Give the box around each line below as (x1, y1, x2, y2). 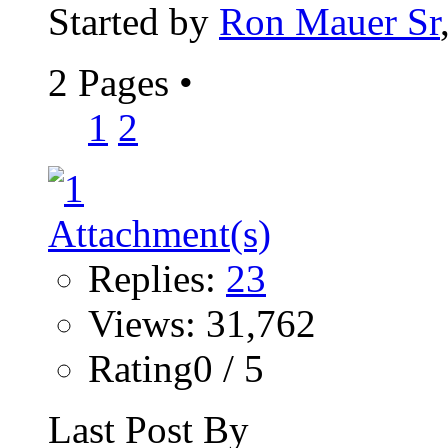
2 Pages (48, 61, 179, 105)
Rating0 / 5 (88, 347, 264, 391)
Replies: (88, 257, 226, 301)
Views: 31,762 (88, 302, 316, 346)
